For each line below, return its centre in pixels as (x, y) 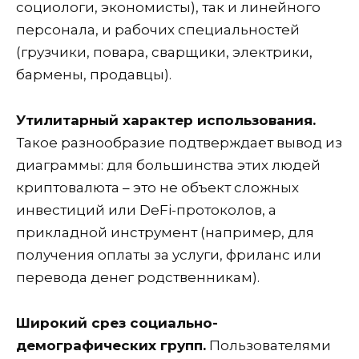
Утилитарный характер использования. (166, 121)
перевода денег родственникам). (138, 278)
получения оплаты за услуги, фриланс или (169, 255)
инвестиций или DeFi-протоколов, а (146, 210)
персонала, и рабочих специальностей (158, 30)
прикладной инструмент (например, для (165, 233)
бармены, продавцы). (94, 75)
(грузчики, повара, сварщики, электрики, (164, 52)
